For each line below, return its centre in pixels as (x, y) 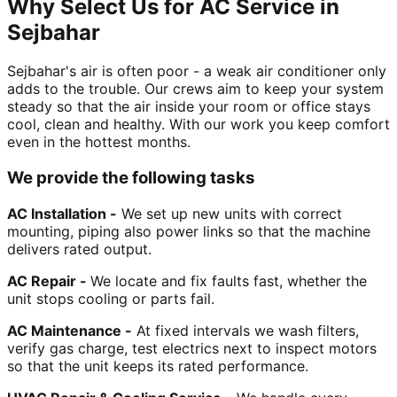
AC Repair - (49, 280)
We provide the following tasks (131, 178)
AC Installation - (62, 213)
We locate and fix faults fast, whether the (229, 280)
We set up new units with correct (230, 213)
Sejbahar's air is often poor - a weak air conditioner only (197, 71)
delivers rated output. (82, 249)
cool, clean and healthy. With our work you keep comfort (198, 125)
